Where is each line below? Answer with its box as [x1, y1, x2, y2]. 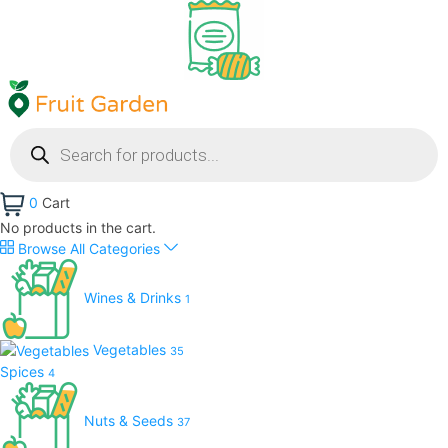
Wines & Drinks [84, 288, 185, 306]
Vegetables [93, 340, 170, 358]
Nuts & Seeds [84, 412, 177, 430]
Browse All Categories [14, 239, 164, 257]
